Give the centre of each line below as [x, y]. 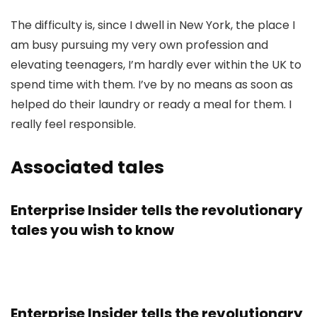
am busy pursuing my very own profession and [139, 45]
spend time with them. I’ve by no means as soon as [152, 85]
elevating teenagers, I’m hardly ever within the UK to [156, 65]
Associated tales [87, 168]
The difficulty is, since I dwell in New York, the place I [153, 25]
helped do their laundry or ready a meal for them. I [151, 105]
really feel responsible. [73, 125]
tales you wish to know [92, 230]
